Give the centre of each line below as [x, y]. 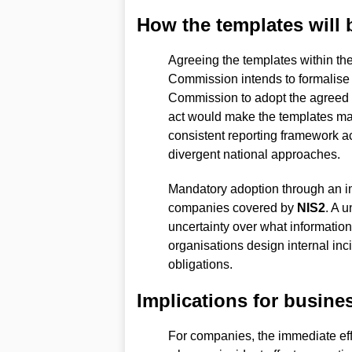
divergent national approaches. [254, 154]
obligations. [200, 264]
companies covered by [232, 207]
